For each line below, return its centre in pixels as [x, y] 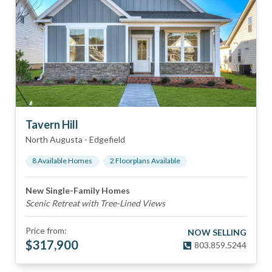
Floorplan [130, 161]
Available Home [63, 161]
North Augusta [54, 139]
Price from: [46, 230]
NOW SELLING [217, 232]
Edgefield [107, 139]
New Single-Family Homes [78, 190]
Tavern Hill [52, 124]
